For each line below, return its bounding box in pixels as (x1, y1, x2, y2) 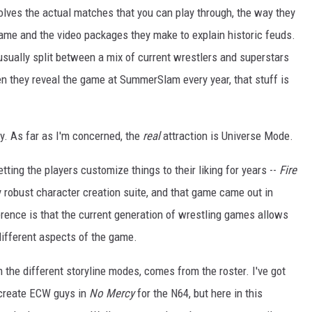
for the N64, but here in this (134, 286, 263, 301)
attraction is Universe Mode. (160, 129, 293, 143)
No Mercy (89, 286, 134, 301)
